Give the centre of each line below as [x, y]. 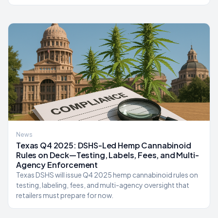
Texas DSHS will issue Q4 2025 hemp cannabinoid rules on [107, 175]
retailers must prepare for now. [65, 195]
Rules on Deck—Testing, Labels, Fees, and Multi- [108, 155]
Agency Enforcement [57, 165]
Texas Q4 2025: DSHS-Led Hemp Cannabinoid [104, 145]
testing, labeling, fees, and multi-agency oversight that [103, 185]
